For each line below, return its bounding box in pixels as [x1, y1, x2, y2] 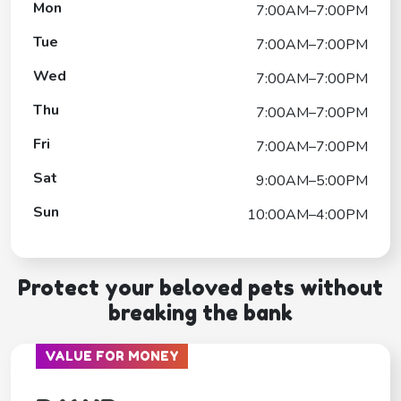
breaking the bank [108, 299, 293, 326]
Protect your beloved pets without [18, 274, 383, 301]
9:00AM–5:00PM [256, 170, 368, 191]
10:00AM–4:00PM [247, 204, 368, 225]
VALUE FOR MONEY [45, 347, 179, 363]
